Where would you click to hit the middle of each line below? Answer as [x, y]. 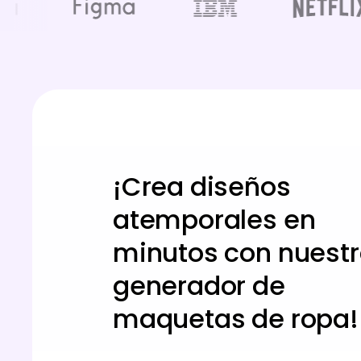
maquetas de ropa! [236, 319]
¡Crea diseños [202, 187]
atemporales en [214, 220]
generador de [199, 286]
